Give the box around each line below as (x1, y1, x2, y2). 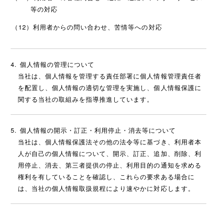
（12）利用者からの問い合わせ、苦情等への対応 (11, 22, 162, 31)
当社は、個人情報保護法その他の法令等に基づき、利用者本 (17, 137, 201, 146)
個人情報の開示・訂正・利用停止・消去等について (19, 125, 176, 135)
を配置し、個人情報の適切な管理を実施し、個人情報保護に (17, 82, 201, 92)
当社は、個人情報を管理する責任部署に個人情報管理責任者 (17, 71, 201, 80)
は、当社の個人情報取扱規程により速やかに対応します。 (17, 183, 195, 193)
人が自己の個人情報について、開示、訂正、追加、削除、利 (17, 148, 201, 158)
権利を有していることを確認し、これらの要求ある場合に (17, 171, 195, 181)
